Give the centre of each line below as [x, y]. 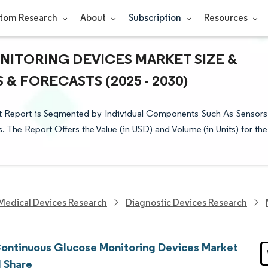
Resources [226, 18]
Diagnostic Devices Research [186, 202]
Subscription [156, 18]
